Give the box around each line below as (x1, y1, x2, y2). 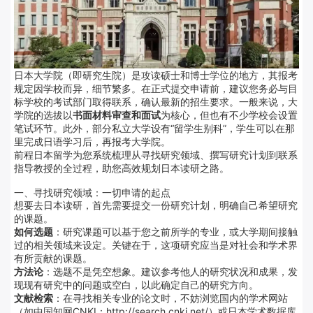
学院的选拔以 (14, 108, 73, 121)
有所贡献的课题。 (14, 252, 92, 264)
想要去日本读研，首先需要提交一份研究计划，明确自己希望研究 (14, 198, 298, 211)
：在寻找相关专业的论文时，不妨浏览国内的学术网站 (53, 291, 288, 304)
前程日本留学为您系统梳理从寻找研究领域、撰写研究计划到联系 (14, 148, 298, 161)
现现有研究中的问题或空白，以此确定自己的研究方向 (14, 278, 249, 291)
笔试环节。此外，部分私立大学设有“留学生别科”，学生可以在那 (14, 122, 295, 134)
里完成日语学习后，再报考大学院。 (14, 135, 170, 147)
